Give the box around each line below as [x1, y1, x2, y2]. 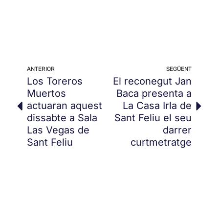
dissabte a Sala [27, 112, 97, 124]
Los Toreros [27, 75, 83, 88]
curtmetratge [131, 136, 192, 149]
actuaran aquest [27, 100, 102, 112]
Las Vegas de [27, 124, 89, 136]
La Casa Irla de [123, 100, 192, 112]
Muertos [27, 88, 66, 100]
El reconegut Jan [113, 75, 192, 88]
